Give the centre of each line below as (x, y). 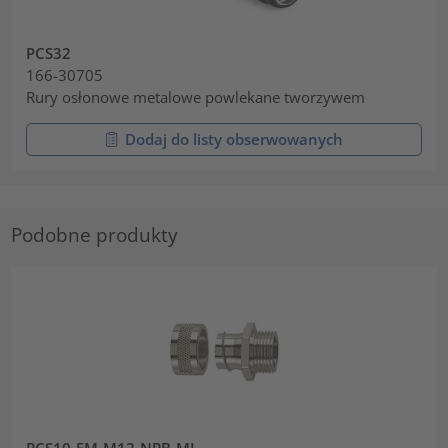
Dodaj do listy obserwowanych (234, 139)
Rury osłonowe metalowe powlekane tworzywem (196, 97)
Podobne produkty (95, 235)
